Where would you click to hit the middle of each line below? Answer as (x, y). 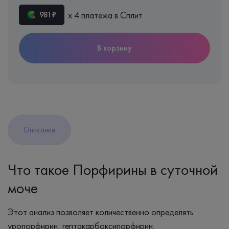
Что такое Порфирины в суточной (113, 170)
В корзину (114, 48)
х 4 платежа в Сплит (105, 15)
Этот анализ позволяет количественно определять (101, 212)
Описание (39, 130)
